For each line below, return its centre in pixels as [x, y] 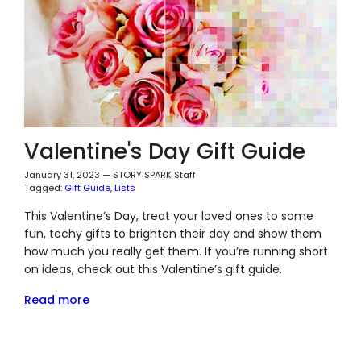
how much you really [84, 252]
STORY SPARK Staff [154, 175]
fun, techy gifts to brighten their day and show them [172, 234]
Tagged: [43, 188]
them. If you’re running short [247, 252]
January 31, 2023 [62, 175]
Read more [56, 300]
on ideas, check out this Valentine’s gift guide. [153, 270]
